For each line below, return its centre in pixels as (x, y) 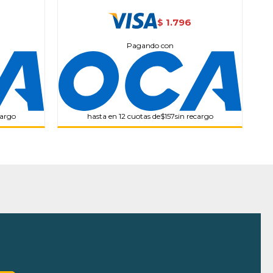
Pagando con (150, 46)
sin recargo (194, 116)
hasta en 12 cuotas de (123, 116)
